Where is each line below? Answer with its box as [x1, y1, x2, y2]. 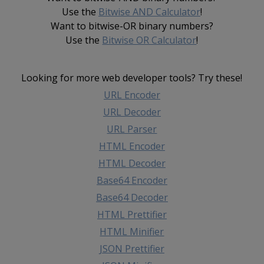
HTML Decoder [98, 156, 166, 170]
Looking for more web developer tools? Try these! [21, 71, 243, 84]
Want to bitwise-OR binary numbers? [50, 19, 213, 32]
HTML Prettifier [97, 207, 167, 221]
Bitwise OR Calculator [102, 33, 197, 47]
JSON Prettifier [99, 242, 164, 255]
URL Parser [107, 122, 157, 136]
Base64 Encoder [96, 173, 167, 187]
